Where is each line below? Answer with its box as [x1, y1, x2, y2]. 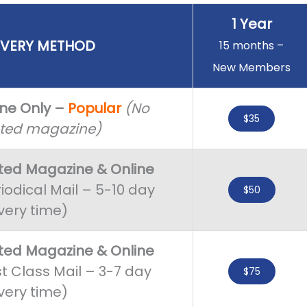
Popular [68, 99, 121, 119]
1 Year [231, 14, 272, 34]
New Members [212, 60, 291, 76]
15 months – [219, 38, 284, 54]
